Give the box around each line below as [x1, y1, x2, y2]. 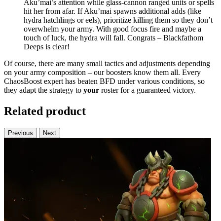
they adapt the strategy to [4, 86, 83, 95]
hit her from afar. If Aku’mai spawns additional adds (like [24, 7, 201, 16]
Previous [8, 129, 33, 137]
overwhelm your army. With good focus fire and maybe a [24, 25, 201, 34]
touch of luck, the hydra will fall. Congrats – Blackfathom [24, 34, 203, 42]
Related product [4, 105, 86, 118]
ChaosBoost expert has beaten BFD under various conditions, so [4, 77, 205, 86]
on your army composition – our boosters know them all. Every [4, 68, 201, 77]
